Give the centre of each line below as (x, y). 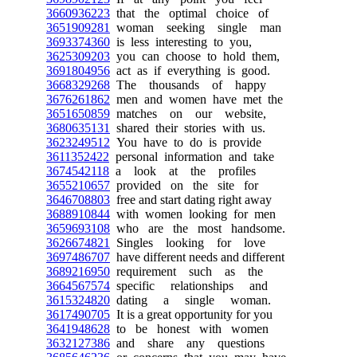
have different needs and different (197, 257)
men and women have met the (196, 99)
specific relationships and (189, 285)
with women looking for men (193, 214)
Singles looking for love (188, 242)
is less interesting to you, (181, 41)
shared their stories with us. (188, 127)
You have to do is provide (186, 142)
